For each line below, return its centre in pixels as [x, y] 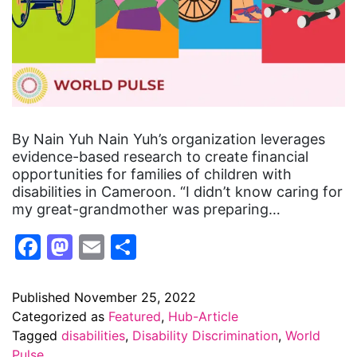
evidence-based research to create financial [160, 157]
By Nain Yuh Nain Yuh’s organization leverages [169, 139]
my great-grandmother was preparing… [146, 209]
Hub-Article [203, 316]
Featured [135, 316]
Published [43, 297]
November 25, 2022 [135, 297]
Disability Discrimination [205, 335]
